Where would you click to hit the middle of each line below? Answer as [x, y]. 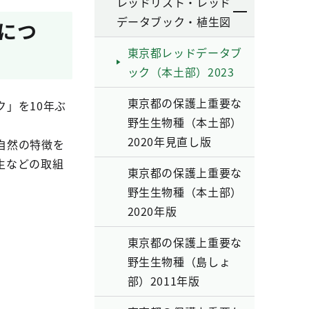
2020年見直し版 [169, 141]
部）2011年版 [163, 281]
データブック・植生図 [173, 21]
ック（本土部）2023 [181, 72]
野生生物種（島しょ [179, 261]
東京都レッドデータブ [185, 52]
